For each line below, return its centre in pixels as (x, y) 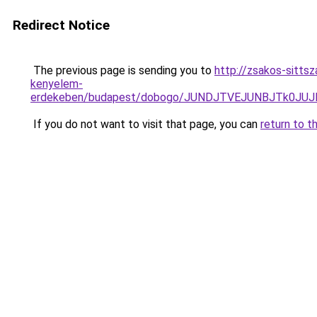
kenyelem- (57, 84)
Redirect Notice (61, 25)
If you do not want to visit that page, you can (145, 124)
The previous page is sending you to (122, 70)
